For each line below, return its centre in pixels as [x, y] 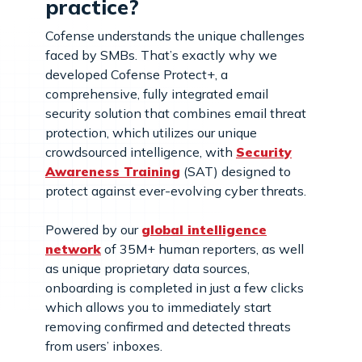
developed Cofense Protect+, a [137, 74]
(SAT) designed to [236, 171]
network [73, 248]
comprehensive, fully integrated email [157, 93]
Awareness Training [113, 171]
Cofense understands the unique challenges [175, 35]
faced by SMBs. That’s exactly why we [161, 55]
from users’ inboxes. [107, 345]
